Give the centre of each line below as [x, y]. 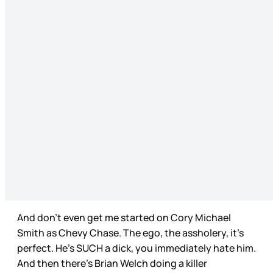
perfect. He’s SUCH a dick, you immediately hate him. [136, 248]
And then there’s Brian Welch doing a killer [112, 264]
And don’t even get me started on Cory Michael [124, 218]
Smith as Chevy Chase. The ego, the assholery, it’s [130, 233]
